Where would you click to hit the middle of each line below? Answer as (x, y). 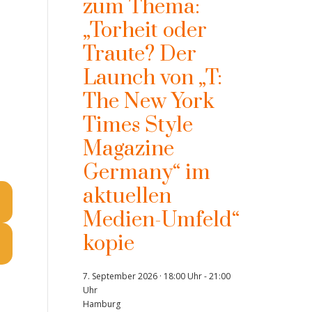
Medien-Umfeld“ (161, 220)
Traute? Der (139, 54)
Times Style (138, 125)
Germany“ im (146, 173)
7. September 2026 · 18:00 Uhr (142, 276)
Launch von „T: (152, 78)
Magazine (128, 149)
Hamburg (101, 304)
